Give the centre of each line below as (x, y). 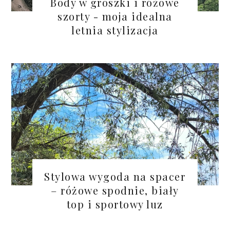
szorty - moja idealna (115, 16)
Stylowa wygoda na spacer (115, 177)
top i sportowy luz (115, 204)
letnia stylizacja (115, 30)
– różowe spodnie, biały (115, 190)
